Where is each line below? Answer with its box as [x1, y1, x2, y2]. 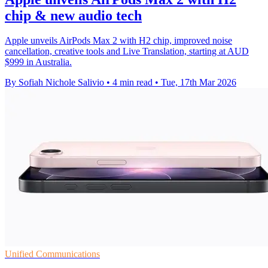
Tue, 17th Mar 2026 [161, 77, 236, 88]
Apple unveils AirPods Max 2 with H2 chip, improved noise [5, 35, 232, 46]
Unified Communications [5, 249, 100, 260]
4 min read [112, 77, 153, 88]
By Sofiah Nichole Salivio [5, 77, 104, 88]
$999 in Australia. [5, 57, 72, 68]
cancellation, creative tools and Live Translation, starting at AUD [5, 46, 249, 57]
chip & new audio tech [5, 7, 142, 23]
